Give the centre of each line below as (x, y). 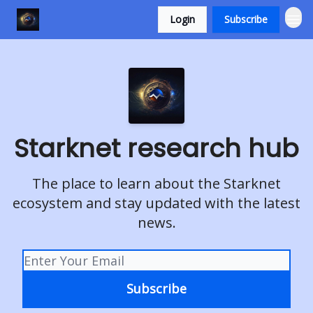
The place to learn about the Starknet (156, 183)
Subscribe (246, 19)
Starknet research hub (156, 148)
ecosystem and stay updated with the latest (156, 203)
